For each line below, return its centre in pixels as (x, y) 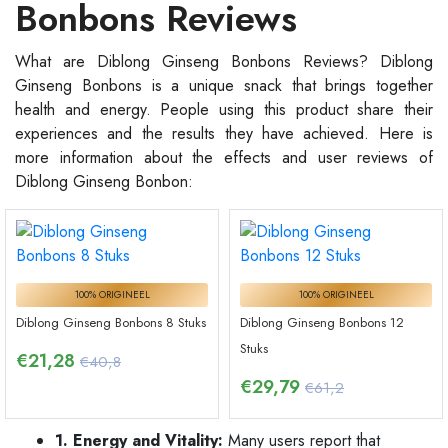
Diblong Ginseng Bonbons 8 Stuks (111, 322)
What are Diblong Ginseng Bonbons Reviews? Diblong (224, 62)
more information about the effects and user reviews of (224, 158)
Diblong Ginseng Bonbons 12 (322, 322)
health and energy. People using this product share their (224, 110)
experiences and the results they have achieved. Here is (224, 134)
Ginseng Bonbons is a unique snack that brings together (224, 86)
